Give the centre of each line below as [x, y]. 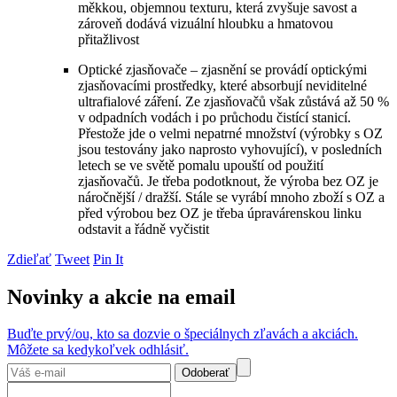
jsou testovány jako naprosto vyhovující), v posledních [230, 149]
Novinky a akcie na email [121, 296]
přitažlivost [109, 39]
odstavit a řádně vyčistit [144, 229]
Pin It [108, 259]
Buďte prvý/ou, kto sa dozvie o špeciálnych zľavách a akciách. [183, 334]
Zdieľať [29, 259]
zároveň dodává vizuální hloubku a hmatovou [206, 23]
